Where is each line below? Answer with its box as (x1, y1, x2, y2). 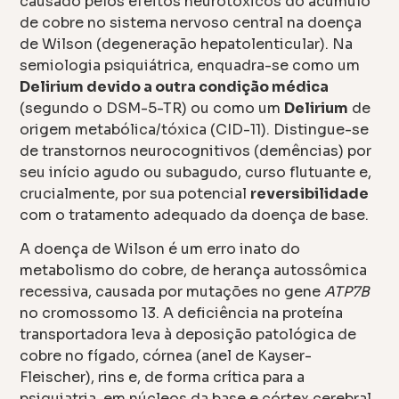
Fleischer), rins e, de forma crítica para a (20, 368, 305, 387)
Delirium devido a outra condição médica (20, 77, 330, 96)
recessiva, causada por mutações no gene (20, 282, 325, 302)
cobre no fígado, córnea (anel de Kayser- (20, 346, 313, 366)
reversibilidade (250, 184, 370, 203)
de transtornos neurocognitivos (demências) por (20, 142, 372, 160)
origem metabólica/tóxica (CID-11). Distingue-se (20, 120, 370, 139)
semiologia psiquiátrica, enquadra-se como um (20, 56, 361, 75)
